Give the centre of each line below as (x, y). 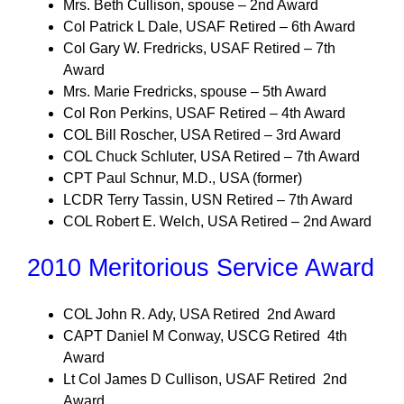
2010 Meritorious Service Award (201, 268)
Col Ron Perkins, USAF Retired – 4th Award (204, 113)
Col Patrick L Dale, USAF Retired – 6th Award (209, 27)
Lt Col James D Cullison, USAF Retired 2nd (205, 379)
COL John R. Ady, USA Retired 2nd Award (199, 314)
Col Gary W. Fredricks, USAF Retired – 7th (199, 48)
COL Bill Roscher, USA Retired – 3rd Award (202, 135)
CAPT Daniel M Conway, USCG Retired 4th (205, 336)
